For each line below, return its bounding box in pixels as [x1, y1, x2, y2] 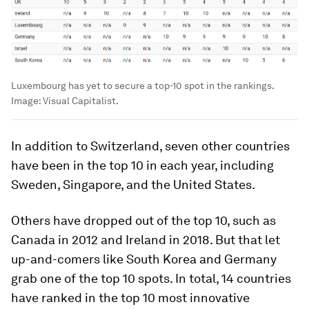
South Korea [126, 252, 197, 267]
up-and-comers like [11, 252, 126, 267]
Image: [11, 95, 43, 107]
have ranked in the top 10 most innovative [11, 290, 250, 306]
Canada [11, 232, 55, 248]
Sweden [11, 177, 57, 192]
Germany [224, 252, 277, 267]
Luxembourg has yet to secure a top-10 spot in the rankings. [11, 80, 274, 92]
